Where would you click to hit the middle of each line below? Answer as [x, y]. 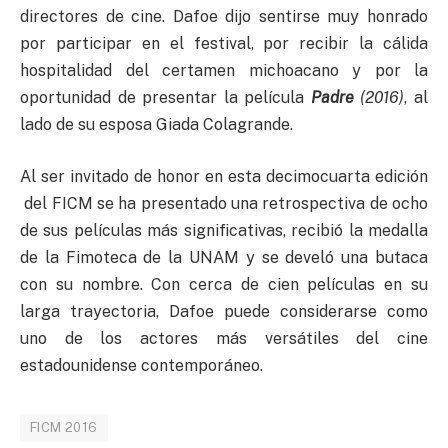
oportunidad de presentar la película [165, 98]
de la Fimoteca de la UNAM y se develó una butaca [224, 257]
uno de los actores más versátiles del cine [224, 338]
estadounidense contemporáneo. [141, 365]
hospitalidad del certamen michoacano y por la [224, 71]
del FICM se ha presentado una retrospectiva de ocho [224, 203]
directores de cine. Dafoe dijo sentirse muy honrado [224, 17]
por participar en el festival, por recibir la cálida [224, 44]
